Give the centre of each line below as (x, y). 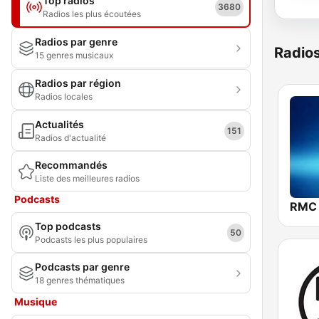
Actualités (59, 124)
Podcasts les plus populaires (91, 240)
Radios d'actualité (70, 138)
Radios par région (78, 83)
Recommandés (71, 165)
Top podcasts (68, 226)
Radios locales (64, 96)
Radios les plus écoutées (92, 14)
